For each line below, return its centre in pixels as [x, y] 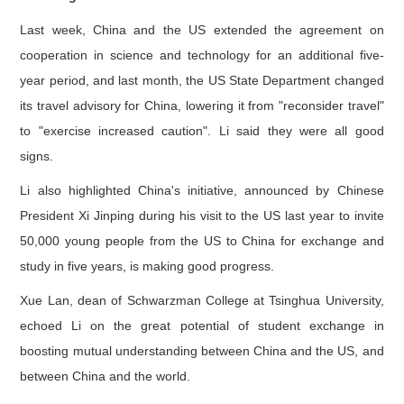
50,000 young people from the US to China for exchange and [202, 240]
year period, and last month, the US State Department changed [202, 80]
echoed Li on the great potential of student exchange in [202, 325]
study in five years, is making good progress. [147, 266]
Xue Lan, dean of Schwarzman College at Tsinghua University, [202, 300]
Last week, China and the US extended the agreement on [202, 29]
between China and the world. [106, 376]
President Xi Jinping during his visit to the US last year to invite [202, 215]
